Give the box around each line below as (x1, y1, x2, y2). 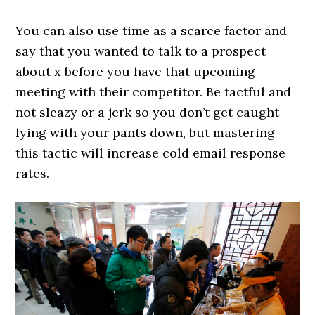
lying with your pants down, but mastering (15, 124, 276, 141)
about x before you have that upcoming (15, 63, 256, 79)
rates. (15, 165, 50, 181)
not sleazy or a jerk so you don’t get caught (15, 103, 280, 120)
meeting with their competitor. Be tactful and (15, 83, 292, 100)
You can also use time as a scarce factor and (15, 22, 288, 39)
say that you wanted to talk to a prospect (15, 42, 266, 59)
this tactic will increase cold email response (15, 144, 286, 161)
